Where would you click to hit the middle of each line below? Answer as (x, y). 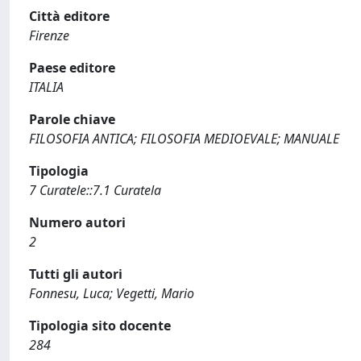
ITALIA (46, 87)
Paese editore (72, 68)
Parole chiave (72, 119)
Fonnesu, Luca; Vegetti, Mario (112, 293)
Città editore (69, 16)
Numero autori (77, 222)
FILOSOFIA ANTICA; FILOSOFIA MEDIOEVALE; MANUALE (184, 139)
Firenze (49, 35)
